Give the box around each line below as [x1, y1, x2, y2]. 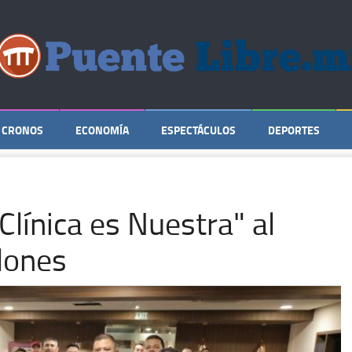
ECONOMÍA [75, 122, 129, 138]
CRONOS [2, 122, 43, 138]
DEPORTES [268, 122, 320, 138]
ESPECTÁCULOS [161, 122, 236, 138]
